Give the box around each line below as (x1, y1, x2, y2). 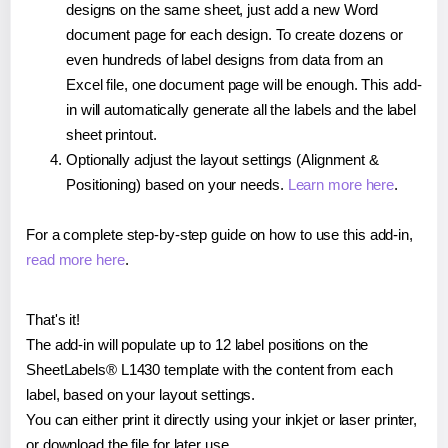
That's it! (26, 310, 80, 328)
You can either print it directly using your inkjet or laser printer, (26, 410, 418, 428)
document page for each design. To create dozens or (66, 25, 403, 43)
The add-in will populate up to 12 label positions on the (26, 335, 369, 353)
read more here (26, 250, 125, 268)
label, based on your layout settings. (26, 385, 256, 403)
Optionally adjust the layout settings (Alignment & (66, 150, 379, 168)
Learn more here (287, 175, 395, 193)
